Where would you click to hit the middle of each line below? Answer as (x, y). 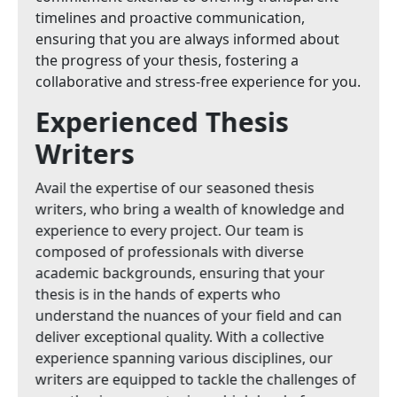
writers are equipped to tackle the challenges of (196, 379)
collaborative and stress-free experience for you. (198, 82)
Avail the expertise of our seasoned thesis (175, 188)
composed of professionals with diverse (170, 252)
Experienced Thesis (162, 122)
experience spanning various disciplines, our (184, 358)
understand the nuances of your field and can (189, 315)
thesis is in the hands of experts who (158, 294)
